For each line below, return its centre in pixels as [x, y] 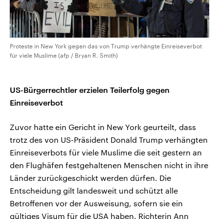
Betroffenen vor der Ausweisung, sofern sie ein [96, 203]
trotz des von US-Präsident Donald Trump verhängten [109, 139]
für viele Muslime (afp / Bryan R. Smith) [64, 55]
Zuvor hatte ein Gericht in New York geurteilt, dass [103, 127]
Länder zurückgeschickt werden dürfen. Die [90, 177]
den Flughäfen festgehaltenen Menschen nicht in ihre [109, 165]
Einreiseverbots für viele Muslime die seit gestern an [106, 152]
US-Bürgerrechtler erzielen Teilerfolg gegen [90, 89]
